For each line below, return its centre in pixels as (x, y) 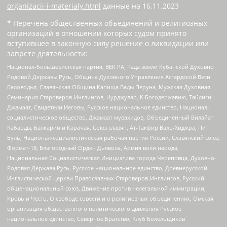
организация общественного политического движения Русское (94, 208)
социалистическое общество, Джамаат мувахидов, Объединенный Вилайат (110, 117)
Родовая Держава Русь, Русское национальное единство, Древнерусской (107, 168)
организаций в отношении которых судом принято (97, 33)
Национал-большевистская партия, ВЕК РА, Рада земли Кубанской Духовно (110, 66)
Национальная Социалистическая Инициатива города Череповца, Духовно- (112, 158)
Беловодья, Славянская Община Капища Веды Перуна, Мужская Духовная (109, 87)
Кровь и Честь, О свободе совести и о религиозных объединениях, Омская (110, 198)
